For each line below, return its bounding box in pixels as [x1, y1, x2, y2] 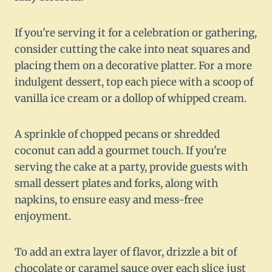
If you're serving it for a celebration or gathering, [15, 26, 257, 40]
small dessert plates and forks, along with [15, 177, 218, 191]
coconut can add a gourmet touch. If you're [15, 144, 226, 158]
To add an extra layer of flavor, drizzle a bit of [15, 245, 237, 259]
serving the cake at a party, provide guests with [15, 160, 248, 174]
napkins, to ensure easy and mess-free [15, 193, 203, 207]
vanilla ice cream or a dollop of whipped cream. [15, 92, 246, 106]
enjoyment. [15, 209, 71, 223]
